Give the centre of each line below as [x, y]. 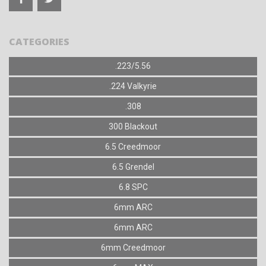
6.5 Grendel [133, 167]
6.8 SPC [133, 187]
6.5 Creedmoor [133, 147]
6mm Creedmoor [133, 248]
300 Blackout [133, 127]
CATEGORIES [39, 42]
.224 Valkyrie [133, 86]
